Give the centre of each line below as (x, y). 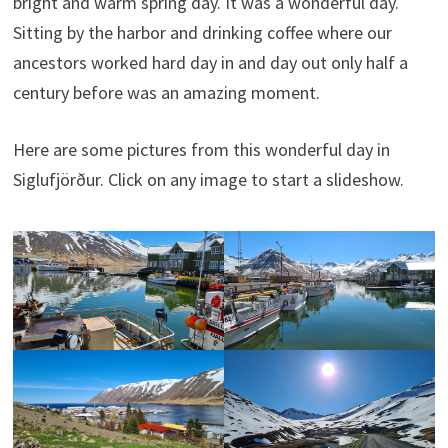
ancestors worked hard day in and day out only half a (210, 62)
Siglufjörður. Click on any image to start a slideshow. (208, 179)
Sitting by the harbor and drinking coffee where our (202, 32)
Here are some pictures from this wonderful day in (201, 149)
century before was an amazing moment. (166, 92)
